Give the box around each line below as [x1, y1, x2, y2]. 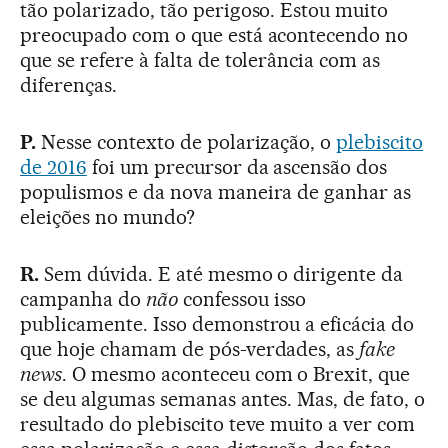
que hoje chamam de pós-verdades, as [20, 337, 360, 362]
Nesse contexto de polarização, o [35, 130, 337, 155]
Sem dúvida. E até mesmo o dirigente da [38, 262, 404, 287]
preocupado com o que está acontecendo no [20, 23, 409, 48]
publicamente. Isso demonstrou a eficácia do [20, 312, 415, 337]
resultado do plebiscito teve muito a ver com [20, 412, 416, 437]
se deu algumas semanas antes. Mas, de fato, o [20, 387, 426, 412]
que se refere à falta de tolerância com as [20, 48, 381, 73]
